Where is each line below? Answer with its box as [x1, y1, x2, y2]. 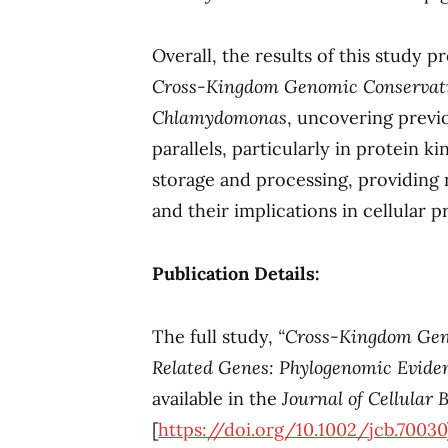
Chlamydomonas [152, 105, 287, 129]
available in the [152, 386, 282, 410]
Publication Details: [152, 261, 320, 285]
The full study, [152, 324, 278, 348]
